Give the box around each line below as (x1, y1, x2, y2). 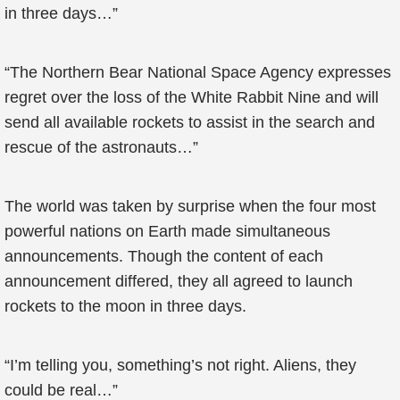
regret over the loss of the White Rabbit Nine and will (4, 88, 379, 106)
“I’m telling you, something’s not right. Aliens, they (4, 356, 356, 374)
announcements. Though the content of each (4, 247, 323, 265)
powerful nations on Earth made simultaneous (4, 222, 330, 240)
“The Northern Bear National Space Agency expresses (4, 63, 391, 81)
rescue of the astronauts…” (4, 138, 198, 156)
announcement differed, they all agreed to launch (4, 272, 353, 290)
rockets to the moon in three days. (4, 297, 246, 315)
